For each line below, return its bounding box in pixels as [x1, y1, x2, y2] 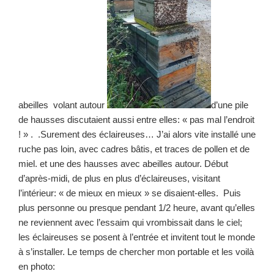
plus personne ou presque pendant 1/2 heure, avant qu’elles [18, 202, 255, 213]
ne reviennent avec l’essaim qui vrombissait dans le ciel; [18, 217, 242, 228]
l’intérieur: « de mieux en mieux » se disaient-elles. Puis [18, 187, 241, 198]
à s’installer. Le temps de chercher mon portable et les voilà [18, 246, 254, 257]
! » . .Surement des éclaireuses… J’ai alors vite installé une [18, 128, 256, 139]
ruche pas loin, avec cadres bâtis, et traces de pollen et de [18, 143, 250, 154]
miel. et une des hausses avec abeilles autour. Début [18, 158, 228, 169]
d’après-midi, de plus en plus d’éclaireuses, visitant [18, 172, 220, 183]
